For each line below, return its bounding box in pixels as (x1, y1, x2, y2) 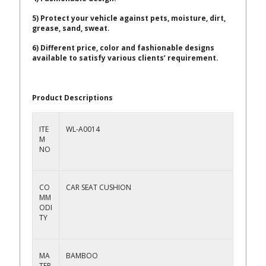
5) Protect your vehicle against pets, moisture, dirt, (32, 13, 226, 24)
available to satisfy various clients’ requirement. (32, 53, 219, 64)
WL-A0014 (66, 123, 100, 134)
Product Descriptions (32, 92, 113, 103)
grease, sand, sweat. (32, 23, 110, 34)
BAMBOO (66, 250, 99, 261)
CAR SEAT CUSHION (66, 182, 132, 192)
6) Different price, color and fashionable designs (32, 43, 215, 53)
